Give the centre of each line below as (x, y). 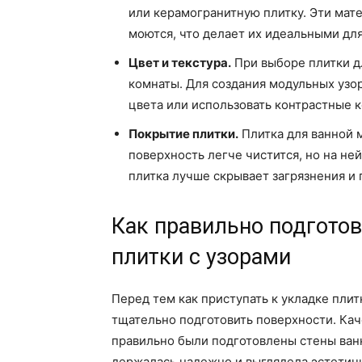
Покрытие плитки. (183, 134)
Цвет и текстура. (180, 63)
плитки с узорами (201, 257)
